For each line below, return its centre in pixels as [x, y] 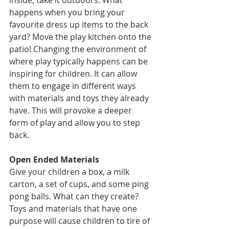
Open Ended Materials [55, 159]
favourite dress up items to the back [80, 25]
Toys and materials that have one [74, 209]
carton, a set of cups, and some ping [80, 184]
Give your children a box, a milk [70, 172]
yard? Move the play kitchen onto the [81, 37]
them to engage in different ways [74, 86]
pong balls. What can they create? [75, 196]
